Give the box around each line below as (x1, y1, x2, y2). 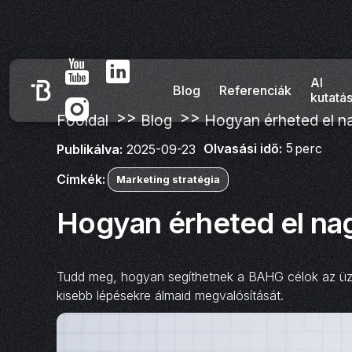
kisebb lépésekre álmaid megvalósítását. (57, 288, 284, 304)
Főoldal (57, 111, 108, 130)
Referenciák (218, 82, 291, 98)
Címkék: (57, 171, 105, 188)
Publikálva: (57, 141, 123, 157)
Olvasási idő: (203, 141, 282, 157)
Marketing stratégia (116, 174, 220, 186)
